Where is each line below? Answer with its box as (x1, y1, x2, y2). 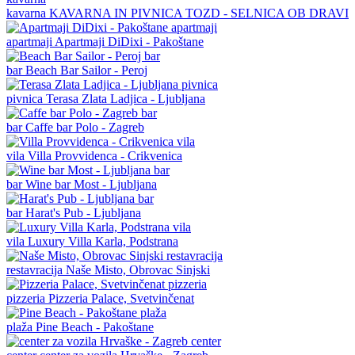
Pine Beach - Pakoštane (36, 319, 154, 334)
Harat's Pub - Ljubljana (25, 205, 141, 219)
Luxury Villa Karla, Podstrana (28, 234, 178, 248)
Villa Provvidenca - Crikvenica (28, 148, 182, 162)
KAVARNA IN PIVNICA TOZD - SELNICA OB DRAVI (49, 6, 349, 20)
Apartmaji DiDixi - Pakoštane (55, 34, 204, 48)
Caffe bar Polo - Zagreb (25, 120, 144, 134)
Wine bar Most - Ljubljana (25, 177, 157, 191)
